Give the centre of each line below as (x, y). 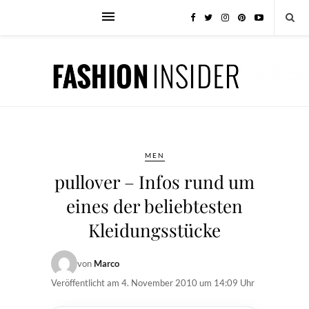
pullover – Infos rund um (154, 182)
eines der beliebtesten (154, 206)
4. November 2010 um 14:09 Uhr (188, 283)
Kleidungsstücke (154, 230)
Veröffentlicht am (86, 283)
